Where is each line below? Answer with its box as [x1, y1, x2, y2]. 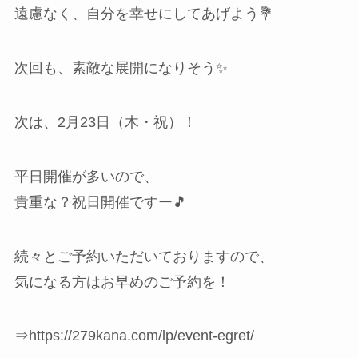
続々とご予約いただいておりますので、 [14, 248, 273, 265]
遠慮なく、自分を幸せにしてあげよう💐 [14, 6, 273, 22]
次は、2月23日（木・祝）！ [14, 113, 197, 130]
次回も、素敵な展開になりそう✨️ [14, 60, 228, 77]
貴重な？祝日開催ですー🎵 [14, 193, 187, 210]
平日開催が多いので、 [14, 168, 158, 185]
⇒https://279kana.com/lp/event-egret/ [14, 328, 254, 344]
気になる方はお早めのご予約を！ [14, 273, 230, 290]
